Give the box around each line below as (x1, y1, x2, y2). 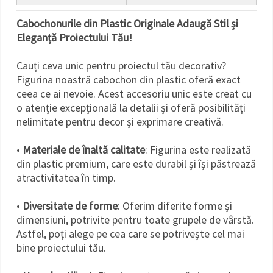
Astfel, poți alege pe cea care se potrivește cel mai (16, 226, 244, 241)
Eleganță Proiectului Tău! (16, 30, 132, 44)
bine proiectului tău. (16, 240, 106, 255)
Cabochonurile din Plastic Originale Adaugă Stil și (16, 16, 238, 30)
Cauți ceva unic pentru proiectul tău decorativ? (16, 58, 226, 73)
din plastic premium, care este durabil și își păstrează (16, 156, 256, 171)
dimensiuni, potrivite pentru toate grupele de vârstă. (16, 212, 254, 227)
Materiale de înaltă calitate (23, 142, 145, 157)
